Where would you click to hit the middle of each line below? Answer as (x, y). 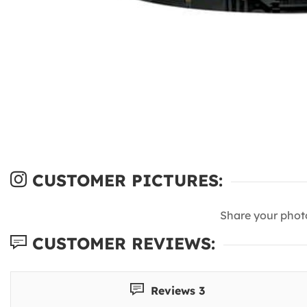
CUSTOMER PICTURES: (125, 180)
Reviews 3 (176, 290)
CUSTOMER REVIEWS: (121, 243)
